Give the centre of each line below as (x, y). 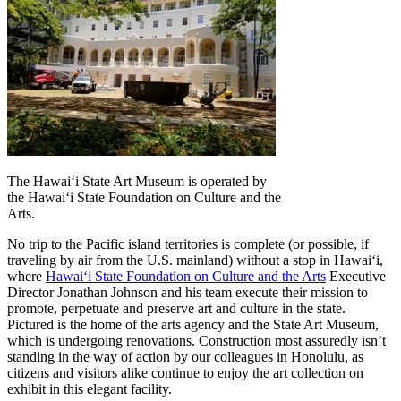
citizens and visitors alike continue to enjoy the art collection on (185, 372)
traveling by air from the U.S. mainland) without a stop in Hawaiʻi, (195, 260)
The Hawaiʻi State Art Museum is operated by (137, 181)
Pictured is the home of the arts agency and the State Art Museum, (193, 324)
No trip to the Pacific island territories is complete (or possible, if (188, 243)
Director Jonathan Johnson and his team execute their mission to (188, 292)
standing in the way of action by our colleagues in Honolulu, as (185, 356)
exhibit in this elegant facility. (90, 388)
